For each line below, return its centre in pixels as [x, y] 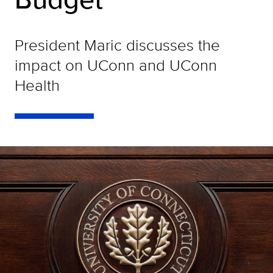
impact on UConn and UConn [116, 65]
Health [37, 85]
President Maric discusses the [117, 45]
